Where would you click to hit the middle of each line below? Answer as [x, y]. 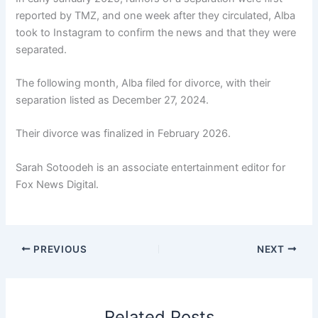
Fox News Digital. [59, 184]
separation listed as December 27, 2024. [113, 100]
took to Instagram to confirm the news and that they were [156, 32]
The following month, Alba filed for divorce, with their [143, 83]
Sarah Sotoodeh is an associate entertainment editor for [151, 167]
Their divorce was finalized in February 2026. [124, 134]
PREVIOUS [59, 249]
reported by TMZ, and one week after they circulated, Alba [156, 15]
